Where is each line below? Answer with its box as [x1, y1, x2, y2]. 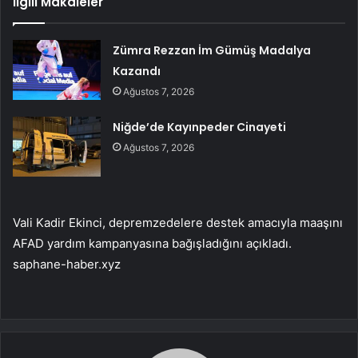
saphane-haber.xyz [13, 256, 121, 272]
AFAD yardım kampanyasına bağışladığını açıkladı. [13, 235, 292, 251]
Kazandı [113, 62, 161, 79]
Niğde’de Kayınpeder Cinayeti [113, 118, 287, 135]
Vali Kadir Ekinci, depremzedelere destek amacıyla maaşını [13, 214, 343, 230]
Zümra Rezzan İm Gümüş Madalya [113, 42, 312, 58]
